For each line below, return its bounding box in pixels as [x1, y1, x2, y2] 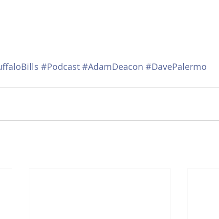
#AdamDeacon [82, 61, 143, 72]
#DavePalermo [146, 61, 207, 72]
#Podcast [41, 61, 80, 72]
